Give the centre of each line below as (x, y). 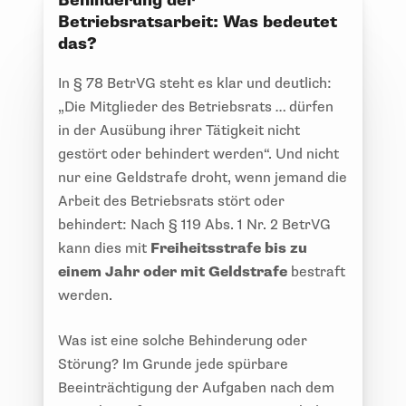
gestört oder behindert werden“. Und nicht (198, 154)
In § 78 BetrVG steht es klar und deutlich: (195, 83)
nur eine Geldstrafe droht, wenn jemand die (203, 177)
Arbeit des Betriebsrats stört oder (171, 201)
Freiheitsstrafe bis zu (229, 248)
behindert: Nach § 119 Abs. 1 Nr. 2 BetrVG (194, 224)
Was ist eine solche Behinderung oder (183, 340)
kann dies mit (104, 248)
